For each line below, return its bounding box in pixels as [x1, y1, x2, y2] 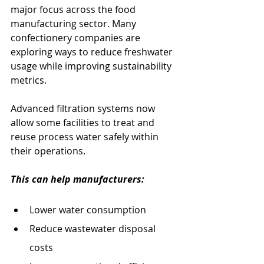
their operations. [11, 144, 85, 157]
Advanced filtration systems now [11, 101, 157, 115]
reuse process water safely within [11, 130, 161, 143]
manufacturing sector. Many [11, 16, 138, 30]
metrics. [11, 73, 47, 87]
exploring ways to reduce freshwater [11, 45, 175, 58]
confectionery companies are [11, 31, 143, 44]
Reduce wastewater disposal [29, 222, 158, 235]
